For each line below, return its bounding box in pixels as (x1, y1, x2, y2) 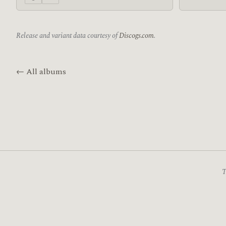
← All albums (16, 66, 66, 78)
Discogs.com (119, 30, 154, 42)
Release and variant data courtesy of (16, 30, 119, 42)
